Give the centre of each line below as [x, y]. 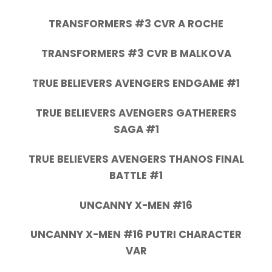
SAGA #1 [136, 129]
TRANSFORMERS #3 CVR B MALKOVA [136, 54]
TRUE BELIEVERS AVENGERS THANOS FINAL [136, 159]
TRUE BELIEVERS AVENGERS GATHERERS [136, 113]
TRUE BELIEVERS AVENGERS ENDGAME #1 [136, 83]
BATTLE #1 [136, 175]
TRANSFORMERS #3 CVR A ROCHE [136, 24]
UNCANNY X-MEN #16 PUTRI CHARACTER [136, 235]
